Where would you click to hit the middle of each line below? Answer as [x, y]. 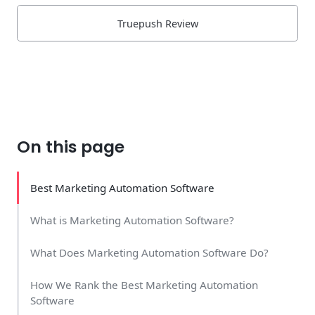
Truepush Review [157, 23]
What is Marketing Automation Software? [132, 220]
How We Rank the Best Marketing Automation [144, 284]
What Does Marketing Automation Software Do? [149, 252]
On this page [71, 147]
